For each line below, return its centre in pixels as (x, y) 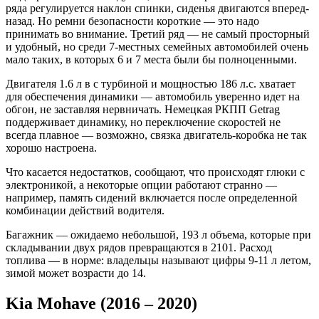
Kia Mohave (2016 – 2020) (101, 303)
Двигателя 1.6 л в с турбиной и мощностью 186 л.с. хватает (151, 84)
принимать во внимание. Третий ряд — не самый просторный (158, 34)
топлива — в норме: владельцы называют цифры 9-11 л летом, (158, 261)
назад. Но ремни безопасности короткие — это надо (132, 21)
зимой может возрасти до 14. (76, 273)
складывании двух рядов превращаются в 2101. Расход (139, 248)
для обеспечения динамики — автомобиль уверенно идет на (153, 97)
